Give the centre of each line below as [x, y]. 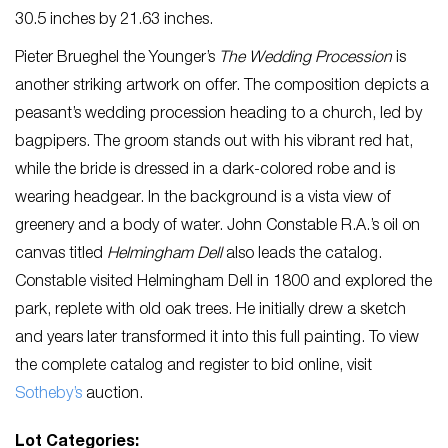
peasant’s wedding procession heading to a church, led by [218, 115]
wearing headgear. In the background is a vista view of [203, 199]
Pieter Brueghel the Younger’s [117, 59]
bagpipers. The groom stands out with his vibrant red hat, [214, 143]
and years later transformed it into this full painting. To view [217, 339]
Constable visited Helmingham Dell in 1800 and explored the [223, 283]
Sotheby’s [48, 395]
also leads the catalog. [302, 255]
